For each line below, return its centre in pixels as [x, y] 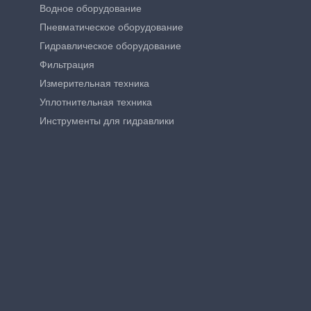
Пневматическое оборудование [111, 27]
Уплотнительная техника [96, 102]
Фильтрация [67, 65]
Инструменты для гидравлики [107, 121]
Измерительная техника [94, 83]
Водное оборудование [91, 8]
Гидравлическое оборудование [110, 46]
